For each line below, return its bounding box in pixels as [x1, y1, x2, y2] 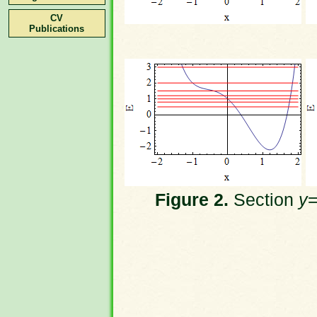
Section [229, 190, 299, 209]
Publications [29, 23, 84, 34]
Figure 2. [155, 190, 229, 209]
